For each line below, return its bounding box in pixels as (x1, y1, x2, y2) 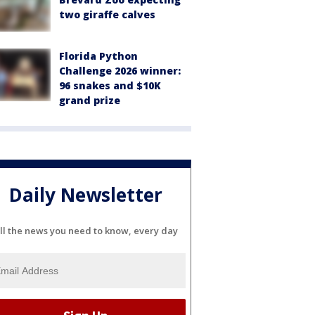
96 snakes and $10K (59, 79, 161, 93)
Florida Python (59, 49, 138, 63)
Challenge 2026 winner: (59, 64, 181, 78)
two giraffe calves (59, 7, 155, 21)
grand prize (59, 94, 120, 108)
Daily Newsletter (9, 181, 162, 207)
